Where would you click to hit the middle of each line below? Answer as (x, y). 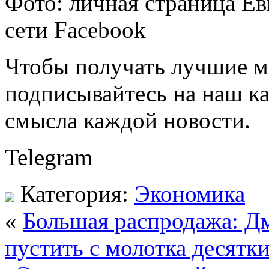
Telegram (49, 157)
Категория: (74, 193)
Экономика (190, 193)
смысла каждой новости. (128, 120)
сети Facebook (75, 29)
